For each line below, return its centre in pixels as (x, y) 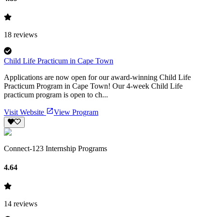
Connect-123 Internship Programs (55, 148)
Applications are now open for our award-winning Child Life (97, 77)
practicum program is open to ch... (56, 95)
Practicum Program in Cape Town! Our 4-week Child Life (93, 86)
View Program (76, 112)
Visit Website (25, 112)
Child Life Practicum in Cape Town (59, 61)
